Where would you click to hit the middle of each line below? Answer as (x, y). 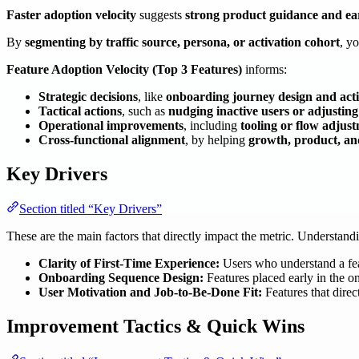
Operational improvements (111, 125)
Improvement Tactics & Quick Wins (155, 327)
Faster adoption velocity (71, 14)
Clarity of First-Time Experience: (129, 264)
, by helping (217, 139)
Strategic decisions (88, 96)
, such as (145, 111)
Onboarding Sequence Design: (121, 278)
